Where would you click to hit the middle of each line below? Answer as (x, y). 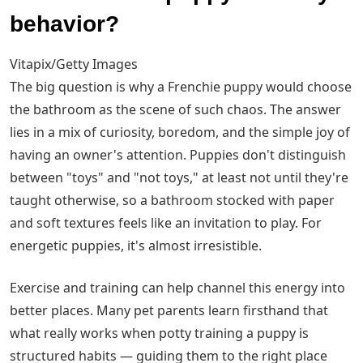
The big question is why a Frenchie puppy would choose (181, 87)
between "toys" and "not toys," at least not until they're (179, 178)
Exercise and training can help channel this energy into (177, 288)
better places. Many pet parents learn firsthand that (169, 311)
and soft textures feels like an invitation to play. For (166, 223)
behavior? (64, 24)
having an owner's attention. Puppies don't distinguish (178, 155)
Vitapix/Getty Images (74, 64)
